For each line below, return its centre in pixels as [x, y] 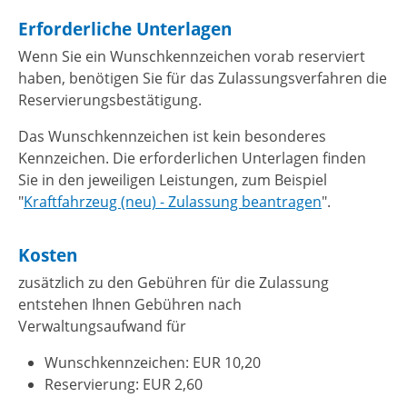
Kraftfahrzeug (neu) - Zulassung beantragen [173, 201]
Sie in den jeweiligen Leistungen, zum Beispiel [173, 179]
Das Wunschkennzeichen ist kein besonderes [172, 136]
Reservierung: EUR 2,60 [123, 384]
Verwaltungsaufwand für [102, 326]
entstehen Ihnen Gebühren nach [130, 304]
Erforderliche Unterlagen [125, 28]
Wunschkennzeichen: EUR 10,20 [152, 362]
